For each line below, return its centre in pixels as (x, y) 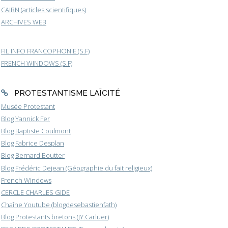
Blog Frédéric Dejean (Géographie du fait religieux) (77, 168)
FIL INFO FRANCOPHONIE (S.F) (45, 51)
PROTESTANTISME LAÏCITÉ (67, 93)
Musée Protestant (28, 106)
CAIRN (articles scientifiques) (44, 10)
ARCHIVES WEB (24, 22)
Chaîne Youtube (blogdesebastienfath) (59, 204)
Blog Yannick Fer (25, 119)
